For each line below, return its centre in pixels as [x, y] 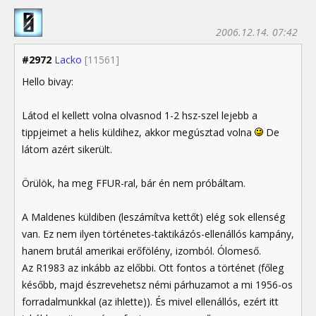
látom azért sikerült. [67, 149]
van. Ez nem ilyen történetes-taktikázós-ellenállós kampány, [158, 233]
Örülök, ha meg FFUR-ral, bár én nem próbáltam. [134, 183]
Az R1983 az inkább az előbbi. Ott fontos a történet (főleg [153, 267]
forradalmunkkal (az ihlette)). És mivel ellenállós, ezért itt [150, 301]
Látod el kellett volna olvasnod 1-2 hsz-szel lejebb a [140, 115]
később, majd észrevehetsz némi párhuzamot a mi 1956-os [157, 284]
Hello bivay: [48, 81]
